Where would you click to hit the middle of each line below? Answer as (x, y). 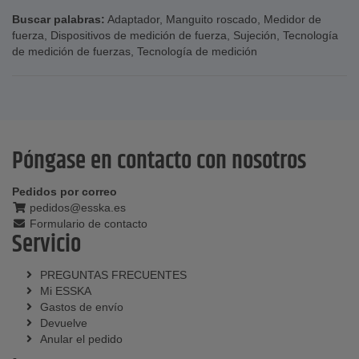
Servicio (46, 245)
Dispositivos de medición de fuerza (139, 36)
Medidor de (292, 20)
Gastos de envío (82, 307)
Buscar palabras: (58, 20)
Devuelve (64, 323)
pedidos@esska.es (76, 208)
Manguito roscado (212, 20)
